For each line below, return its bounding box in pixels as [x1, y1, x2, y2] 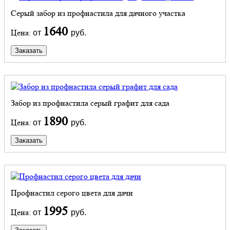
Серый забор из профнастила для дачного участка [11, 8, 185, 18]
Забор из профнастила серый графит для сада [11, 98, 169, 108]
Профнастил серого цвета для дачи [11, 187, 133, 198]
